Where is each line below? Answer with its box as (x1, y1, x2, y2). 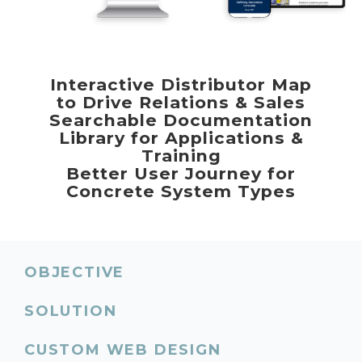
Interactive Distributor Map (50, 74, 312, 95)
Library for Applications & (58, 128, 304, 148)
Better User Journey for (66, 163, 296, 183)
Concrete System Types (66, 181, 296, 201)
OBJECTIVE (24, 263, 125, 281)
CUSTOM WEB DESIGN (24, 341, 221, 359)
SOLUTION (24, 302, 117, 320)
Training (141, 145, 221, 166)
